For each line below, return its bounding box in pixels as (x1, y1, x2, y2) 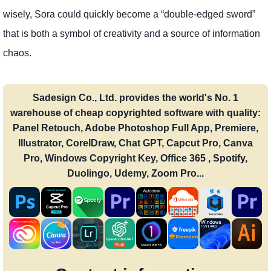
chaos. (3, 47, 31, 58)
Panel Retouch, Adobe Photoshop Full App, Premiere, (13, 122, 258, 133)
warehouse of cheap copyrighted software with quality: (10, 107, 261, 118)
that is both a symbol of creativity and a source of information (3, 28, 260, 39)
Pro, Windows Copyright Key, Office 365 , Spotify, (24, 152, 247, 163)
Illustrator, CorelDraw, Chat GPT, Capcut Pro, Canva (18, 137, 253, 148)
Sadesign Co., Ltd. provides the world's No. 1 (33, 92, 238, 103)
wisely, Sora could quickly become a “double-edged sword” (3, 8, 255, 19)
